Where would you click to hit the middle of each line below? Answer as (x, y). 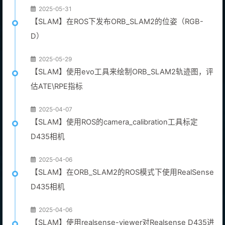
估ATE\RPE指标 (57, 86)
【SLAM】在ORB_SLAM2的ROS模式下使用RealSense (122, 172)
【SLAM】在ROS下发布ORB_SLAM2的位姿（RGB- (117, 21)
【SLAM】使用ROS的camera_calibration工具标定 (114, 122)
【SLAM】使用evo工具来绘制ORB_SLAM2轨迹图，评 (122, 72)
